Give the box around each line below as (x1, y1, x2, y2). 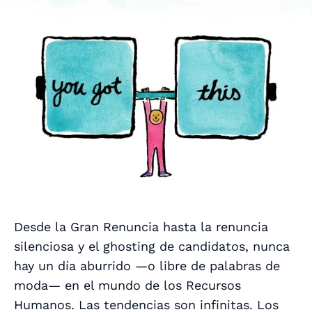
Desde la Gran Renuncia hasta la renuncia (14, 219, 268, 235)
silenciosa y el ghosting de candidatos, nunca (14, 239, 290, 254)
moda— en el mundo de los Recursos (14, 278, 241, 293)
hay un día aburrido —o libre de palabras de (14, 258, 280, 274)
